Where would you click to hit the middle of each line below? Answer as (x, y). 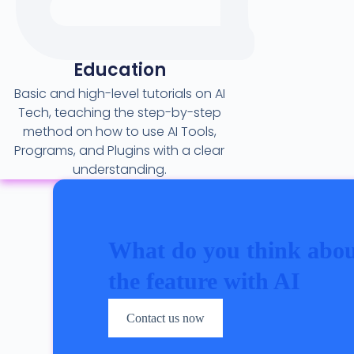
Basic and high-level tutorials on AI (119, 94)
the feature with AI (205, 281)
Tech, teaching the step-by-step (119, 113)
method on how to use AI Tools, (119, 132)
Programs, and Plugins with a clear (120, 151)
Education (119, 70)
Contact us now (166, 318)
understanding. (119, 170)
